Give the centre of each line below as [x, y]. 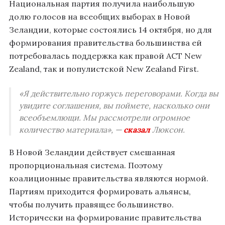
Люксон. [167, 130]
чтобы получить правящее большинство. [91, 205]
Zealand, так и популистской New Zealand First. [104, 69]
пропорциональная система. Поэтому [86, 165]
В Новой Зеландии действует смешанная [92, 152]
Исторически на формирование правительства [105, 218]
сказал [137, 130]
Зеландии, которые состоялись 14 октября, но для [110, 30]
